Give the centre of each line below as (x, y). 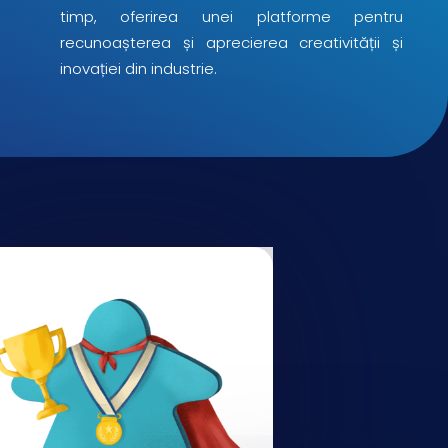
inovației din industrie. (138, 68)
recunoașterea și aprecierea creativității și (231, 42)
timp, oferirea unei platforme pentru (231, 16)
